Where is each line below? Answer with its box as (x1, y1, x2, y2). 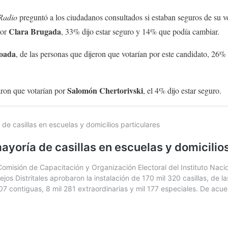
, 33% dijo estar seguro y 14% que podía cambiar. (61, 25, 222, 37)
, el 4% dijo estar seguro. (143, 84, 221, 96)
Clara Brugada (7, 25, 61, 37)
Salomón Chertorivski (67, 84, 143, 96)
